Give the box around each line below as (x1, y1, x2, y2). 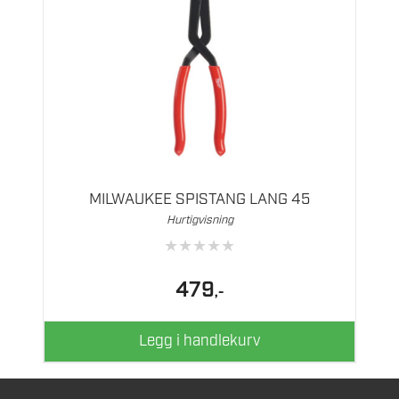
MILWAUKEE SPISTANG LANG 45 (89, 189, 310, 209)
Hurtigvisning (166, 212, 233, 228)
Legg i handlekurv (139, 331, 260, 352)
